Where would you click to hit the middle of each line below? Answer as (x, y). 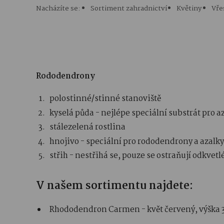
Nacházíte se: (58, 8)
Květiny (189, 8)
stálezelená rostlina (87, 127)
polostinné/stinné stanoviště (105, 99)
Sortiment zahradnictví (128, 8)
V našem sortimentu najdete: (114, 186)
